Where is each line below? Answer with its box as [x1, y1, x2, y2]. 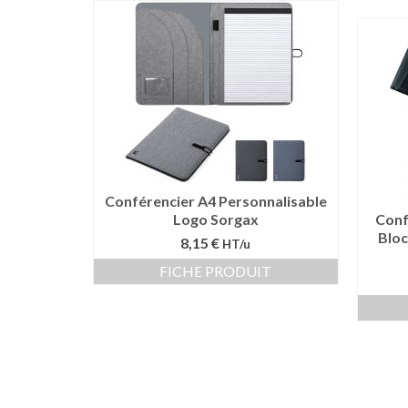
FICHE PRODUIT [159, 262, 272, 280]
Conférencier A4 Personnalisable [104, 192, 327, 209]
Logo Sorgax [172, 210, 259, 228]
